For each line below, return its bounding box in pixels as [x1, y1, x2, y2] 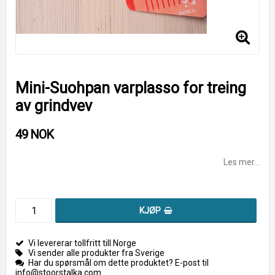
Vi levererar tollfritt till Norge [28, 238, 136, 249]
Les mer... [223, 157, 260, 168]
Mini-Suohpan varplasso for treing [15, 79, 246, 98]
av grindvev [15, 97, 92, 115]
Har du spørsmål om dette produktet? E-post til [28, 258, 209, 268]
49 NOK [15, 127, 53, 142]
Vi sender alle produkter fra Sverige [28, 248, 165, 258]
